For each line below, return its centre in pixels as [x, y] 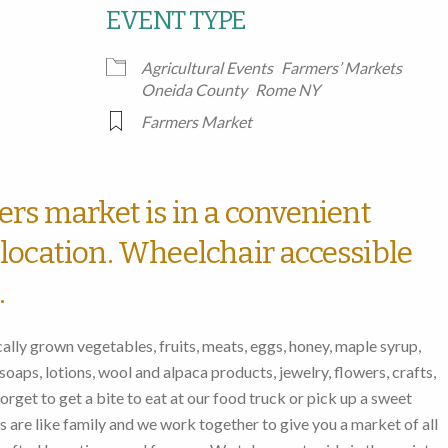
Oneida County [193, 90]
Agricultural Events [206, 68]
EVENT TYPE [175, 21]
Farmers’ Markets [341, 68]
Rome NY [287, 90]
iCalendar [234, 36]
